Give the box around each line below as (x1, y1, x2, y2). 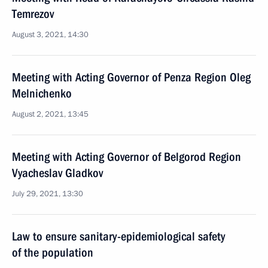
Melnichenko (12, 86, 72, 100)
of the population (12, 245, 93, 260)
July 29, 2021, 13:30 (12, 188, 83, 199)
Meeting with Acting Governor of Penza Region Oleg (12, 70, 251, 84)
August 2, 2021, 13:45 (12, 109, 89, 120)
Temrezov (12, 7, 54, 21)
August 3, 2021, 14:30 (12, 29, 89, 40)
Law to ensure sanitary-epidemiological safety (12, 229, 225, 243)
